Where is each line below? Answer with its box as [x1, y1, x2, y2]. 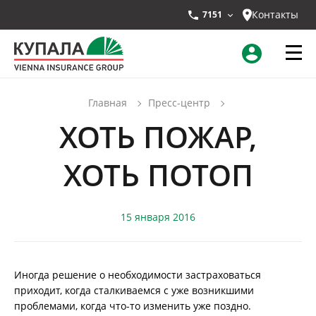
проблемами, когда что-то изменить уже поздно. [14, 299, 251, 313]
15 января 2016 [121, 210, 195, 224]
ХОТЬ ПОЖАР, [59, 116, 257, 157]
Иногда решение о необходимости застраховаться [14, 268, 261, 282]
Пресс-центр [147, 96, 210, 109]
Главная [87, 96, 127, 109]
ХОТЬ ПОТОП [63, 154, 253, 195]
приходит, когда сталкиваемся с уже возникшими [14, 284, 254, 298]
